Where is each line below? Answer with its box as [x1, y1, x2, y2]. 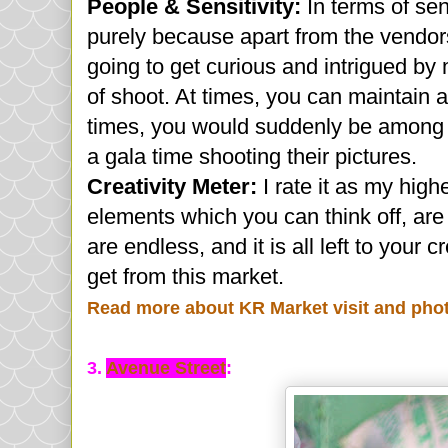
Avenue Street [106, 358, 226, 379]
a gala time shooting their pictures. [87, 144, 417, 170]
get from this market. [87, 264, 284, 290]
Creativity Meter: [87, 174, 263, 200]
